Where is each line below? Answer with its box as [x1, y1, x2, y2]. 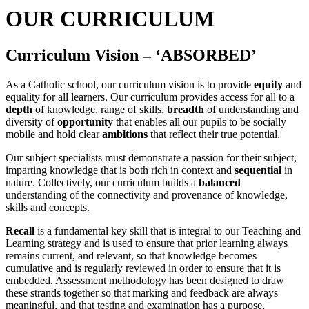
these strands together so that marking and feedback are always [6, 287, 278, 299]
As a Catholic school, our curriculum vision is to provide [6, 79, 254, 91]
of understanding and [204, 103, 299, 116]
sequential [235, 164, 281, 177]
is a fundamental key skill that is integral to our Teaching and [34, 225, 301, 237]
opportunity [57, 116, 113, 128]
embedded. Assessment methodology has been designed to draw [6, 275, 284, 287]
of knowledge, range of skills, [32, 103, 167, 116]
